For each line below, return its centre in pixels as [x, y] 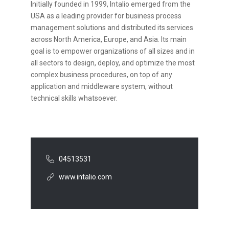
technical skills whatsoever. [74, 98]
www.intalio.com [85, 177]
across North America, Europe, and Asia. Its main [109, 39]
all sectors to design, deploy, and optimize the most [113, 63]
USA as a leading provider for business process [106, 16]
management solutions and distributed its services [112, 28]
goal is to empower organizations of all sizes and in [113, 51]
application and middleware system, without [102, 86]
